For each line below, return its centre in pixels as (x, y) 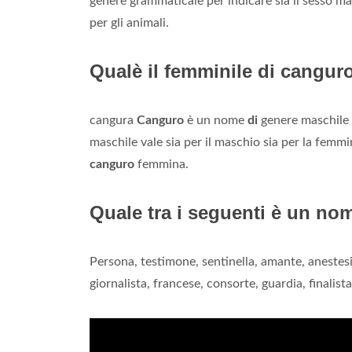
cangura (113, 121)
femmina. (161, 165)
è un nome (216, 121)
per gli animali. (129, 23)
